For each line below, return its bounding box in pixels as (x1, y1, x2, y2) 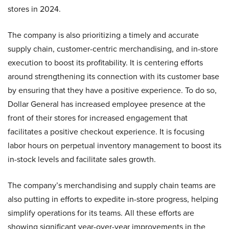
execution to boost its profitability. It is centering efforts (8, 57, 203, 69)
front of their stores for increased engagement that (8, 112, 188, 124)
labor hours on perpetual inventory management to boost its (8, 140, 221, 152)
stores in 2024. (8, 3, 61, 15)
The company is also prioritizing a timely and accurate (8, 29, 199, 41)
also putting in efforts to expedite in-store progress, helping (8, 193, 218, 205)
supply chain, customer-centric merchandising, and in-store (8, 43, 218, 55)
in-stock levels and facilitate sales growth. (8, 153, 156, 166)
